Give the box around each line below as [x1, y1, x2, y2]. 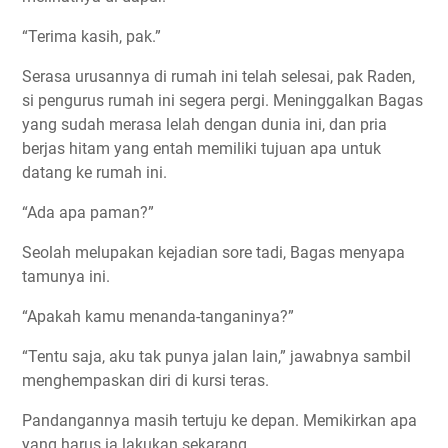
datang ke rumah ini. [22, 163, 167, 183]
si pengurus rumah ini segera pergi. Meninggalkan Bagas [22, 91, 423, 111]
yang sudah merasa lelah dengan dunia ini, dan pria [22, 115, 387, 135]
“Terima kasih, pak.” [22, 27, 161, 47]
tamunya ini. [22, 267, 110, 287]
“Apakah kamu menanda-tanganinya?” [22, 307, 294, 327]
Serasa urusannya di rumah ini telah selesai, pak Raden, [22, 67, 415, 87]
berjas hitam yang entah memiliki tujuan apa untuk [22, 139, 381, 159]
